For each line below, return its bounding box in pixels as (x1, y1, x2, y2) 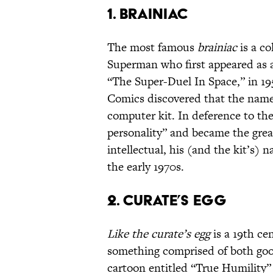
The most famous (107, 39, 197, 56)
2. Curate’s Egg (107, 191, 227, 210)
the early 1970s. (107, 158, 184, 175)
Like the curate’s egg (107, 225, 210, 243)
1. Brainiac (107, 5, 188, 23)
